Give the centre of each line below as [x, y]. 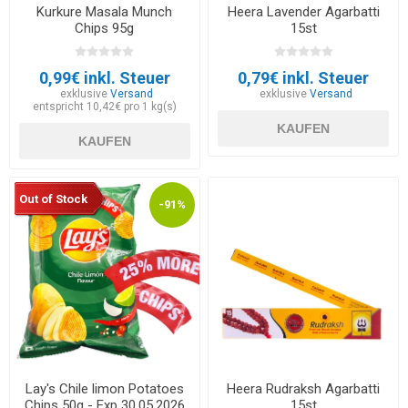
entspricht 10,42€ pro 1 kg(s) [104, 106]
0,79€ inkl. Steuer [304, 77]
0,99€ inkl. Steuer [104, 77]
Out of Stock [54, 199]
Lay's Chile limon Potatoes [104, 389]
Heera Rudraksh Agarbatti [304, 389]
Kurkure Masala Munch [105, 11]
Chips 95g [105, 28]
